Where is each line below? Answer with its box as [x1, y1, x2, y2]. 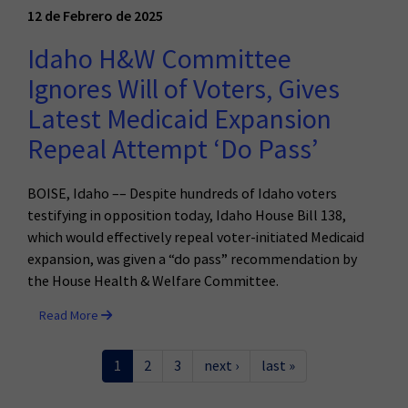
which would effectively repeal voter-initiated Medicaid [27, 228, 364, 247]
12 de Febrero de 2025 [27, 5, 163, 25]
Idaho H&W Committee [27, 41, 291, 77]
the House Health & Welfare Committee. [27, 271, 279, 291]
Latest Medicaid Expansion [27, 101, 331, 138]
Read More [39, 307, 101, 324]
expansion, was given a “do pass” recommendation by [27, 250, 357, 269]
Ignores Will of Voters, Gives [27, 71, 340, 107]
